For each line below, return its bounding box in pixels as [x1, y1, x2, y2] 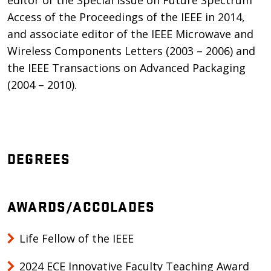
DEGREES [7, 148, 71, 168]
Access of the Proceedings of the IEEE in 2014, [7, 10, 245, 24]
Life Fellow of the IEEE [19, 231, 134, 246]
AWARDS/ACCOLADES [7, 196, 155, 216]
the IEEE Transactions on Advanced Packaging [7, 60, 246, 75]
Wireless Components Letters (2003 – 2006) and [7, 44, 255, 58]
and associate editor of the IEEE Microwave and [7, 27, 253, 41]
